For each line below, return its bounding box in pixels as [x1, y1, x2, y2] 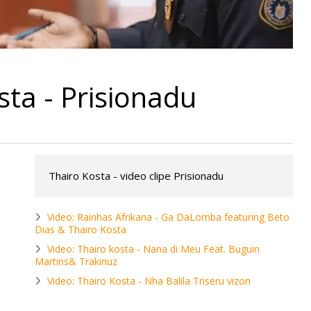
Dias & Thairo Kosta [35, 223, 126, 237]
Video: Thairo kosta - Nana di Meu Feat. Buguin [47, 242, 260, 256]
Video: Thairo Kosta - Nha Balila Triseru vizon [47, 274, 251, 288]
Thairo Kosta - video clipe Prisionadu [49, 169, 224, 183]
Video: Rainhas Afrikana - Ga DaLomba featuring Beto [47, 210, 289, 224]
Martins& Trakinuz [35, 255, 117, 269]
